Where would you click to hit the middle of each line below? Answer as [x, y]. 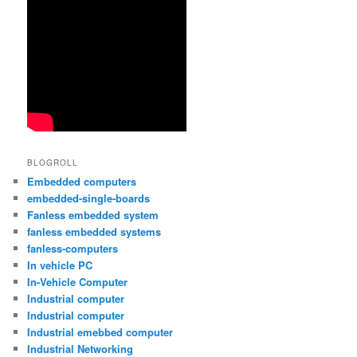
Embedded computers [82, 182]
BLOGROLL [53, 163]
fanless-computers [73, 249]
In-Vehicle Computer [78, 282]
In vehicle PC [60, 265]
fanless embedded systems [94, 232]
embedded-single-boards [89, 198]
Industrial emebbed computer [100, 332]
